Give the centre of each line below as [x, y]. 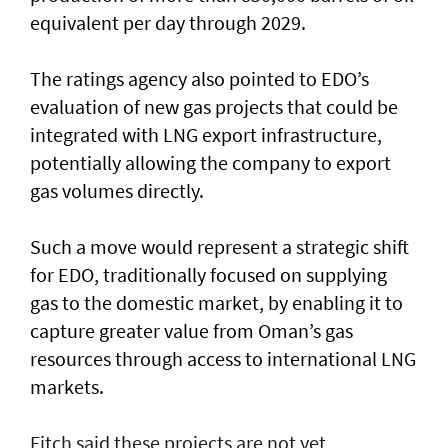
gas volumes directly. [117, 191]
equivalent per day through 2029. [168, 23]
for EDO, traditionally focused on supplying [208, 275]
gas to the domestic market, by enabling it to [216, 303]
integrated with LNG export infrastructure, [206, 135]
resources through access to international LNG [223, 359]
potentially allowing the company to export [210, 163]
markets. [67, 387]
